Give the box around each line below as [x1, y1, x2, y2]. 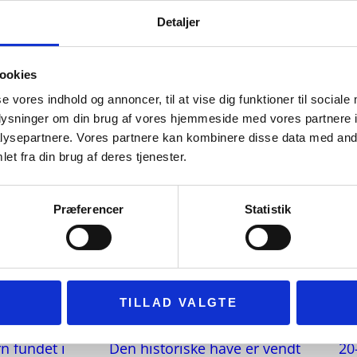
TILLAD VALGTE [119, 296, 238, 310]
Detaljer [156, 15, 201, 29]
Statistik [245, 202, 291, 217]
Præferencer [53, 202, 124, 217]
